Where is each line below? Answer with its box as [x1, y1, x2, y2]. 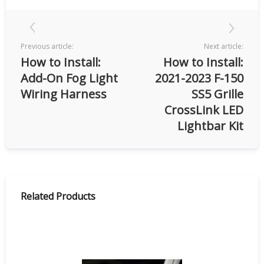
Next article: [204, 41, 243, 51]
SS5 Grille [192, 85, 243, 102]
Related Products [21, 189, 95, 203]
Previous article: [21, 41, 74, 51]
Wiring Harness [21, 85, 107, 102]
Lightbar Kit [177, 117, 243, 134]
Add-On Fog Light [21, 70, 118, 86]
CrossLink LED [164, 101, 243, 118]
